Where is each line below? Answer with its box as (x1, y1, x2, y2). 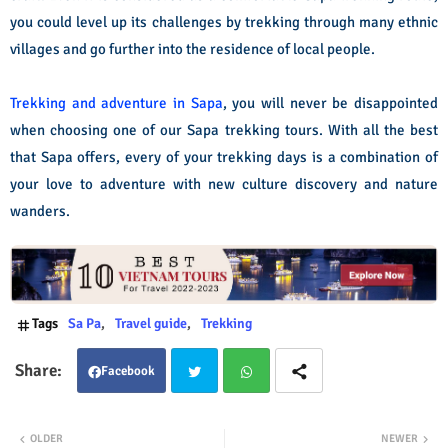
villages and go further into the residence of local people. (10, 40, 375, 59)
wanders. (10, 202, 70, 221)
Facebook (101, 363, 155, 380)
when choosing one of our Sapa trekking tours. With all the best (10, 121, 438, 140)
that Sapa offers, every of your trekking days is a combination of (10, 148, 438, 167)
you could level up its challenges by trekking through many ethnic (10, 13, 438, 32)
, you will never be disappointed (222, 94, 439, 113)
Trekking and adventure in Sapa (10, 94, 223, 113)
